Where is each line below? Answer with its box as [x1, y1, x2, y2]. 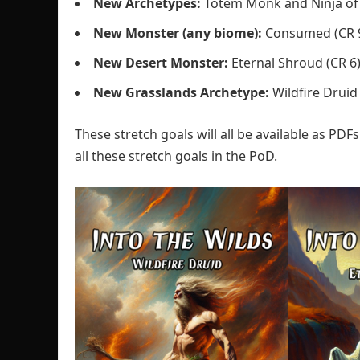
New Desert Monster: [93, 54, 228, 72]
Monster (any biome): [125, 24, 262, 42]
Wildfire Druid [269, 84, 358, 101]
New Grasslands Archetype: [93, 84, 269, 101]
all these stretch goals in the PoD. [75, 147, 277, 165]
